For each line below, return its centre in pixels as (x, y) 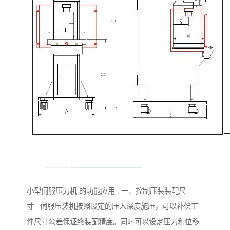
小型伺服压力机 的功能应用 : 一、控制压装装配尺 (106, 191)
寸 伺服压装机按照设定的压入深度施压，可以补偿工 (112, 206)
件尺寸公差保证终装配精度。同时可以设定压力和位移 (113, 222)
